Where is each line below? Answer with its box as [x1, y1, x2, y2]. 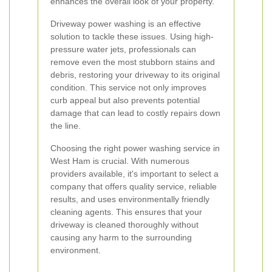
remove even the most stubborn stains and [50, 57, 215, 67]
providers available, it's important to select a [50, 169, 219, 178]
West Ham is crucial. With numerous [50, 156, 189, 166]
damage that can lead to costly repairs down [50, 108, 220, 118]
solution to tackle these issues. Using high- [50, 32, 214, 41]
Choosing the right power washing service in [50, 143, 220, 153]
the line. [50, 121, 81, 131]
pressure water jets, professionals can [50, 44, 196, 54]
